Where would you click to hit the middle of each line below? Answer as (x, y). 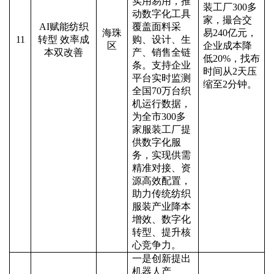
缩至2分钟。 (230, 84)
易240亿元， (230, 33)
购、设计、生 (161, 39)
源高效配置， (161, 181)
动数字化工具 (161, 14)
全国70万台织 (161, 91)
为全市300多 (159, 117)
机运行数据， (161, 104)
